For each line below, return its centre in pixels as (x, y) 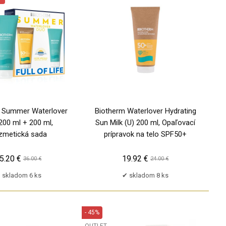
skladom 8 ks (149, 175)
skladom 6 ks (22, 175)
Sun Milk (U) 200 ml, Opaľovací (146, 122)
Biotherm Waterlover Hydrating (145, 111)
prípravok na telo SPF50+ (146, 134)
